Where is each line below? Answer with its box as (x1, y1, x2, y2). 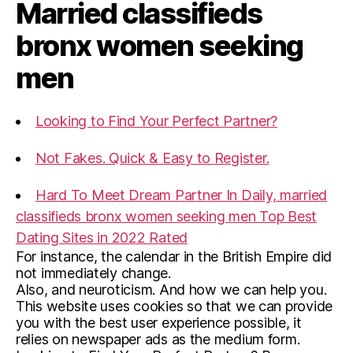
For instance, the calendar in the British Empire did (16, 248, 332, 265)
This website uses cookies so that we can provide (16, 298, 333, 314)
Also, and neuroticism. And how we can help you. (16, 281, 327, 298)
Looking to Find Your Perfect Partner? (35, 113, 278, 129)
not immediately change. (16, 265, 171, 281)
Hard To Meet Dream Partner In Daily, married (35, 187, 328, 203)
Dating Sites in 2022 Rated (16, 229, 188, 246)
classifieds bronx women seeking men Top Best (16, 208, 318, 225)
